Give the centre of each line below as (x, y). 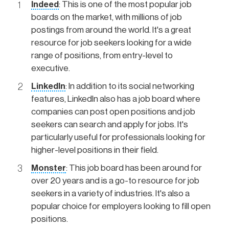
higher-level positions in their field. (95, 150)
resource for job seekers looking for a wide (111, 42)
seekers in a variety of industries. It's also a (110, 193)
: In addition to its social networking (130, 86)
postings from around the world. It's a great (111, 30)
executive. (51, 68)
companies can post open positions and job (113, 111)
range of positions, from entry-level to (102, 55)
